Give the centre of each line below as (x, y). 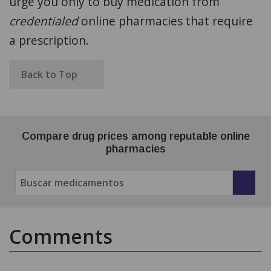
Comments (61, 237)
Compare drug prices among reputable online (135, 136)
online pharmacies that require (167, 21)
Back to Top (51, 75)
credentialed (45, 21)
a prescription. (49, 41)
